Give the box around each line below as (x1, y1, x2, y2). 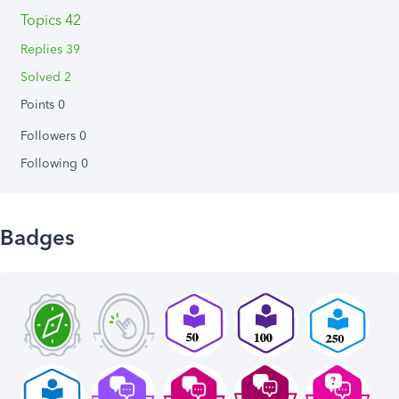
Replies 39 (20, 42, 80, 57)
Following (20, 156, 81, 171)
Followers (20, 128, 79, 143)
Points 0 (20, 97, 65, 112)
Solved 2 (20, 69, 71, 85)
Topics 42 (20, 12, 81, 28)
